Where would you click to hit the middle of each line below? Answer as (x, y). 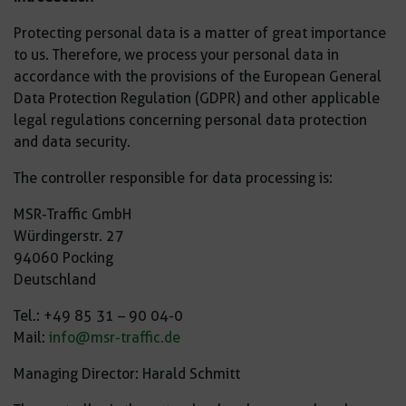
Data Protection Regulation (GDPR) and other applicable (197, 98)
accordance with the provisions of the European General (198, 77)
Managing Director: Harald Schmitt (127, 374)
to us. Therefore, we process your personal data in (176, 55)
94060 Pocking (63, 258)
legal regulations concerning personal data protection (190, 120)
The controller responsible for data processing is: (173, 178)
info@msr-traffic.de (115, 338)
